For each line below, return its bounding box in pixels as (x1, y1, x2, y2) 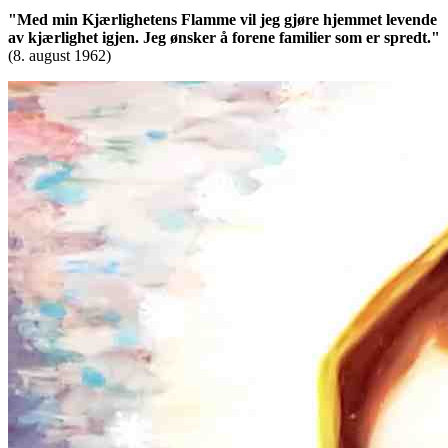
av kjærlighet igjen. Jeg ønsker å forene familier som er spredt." (8, 29, 440, 47)
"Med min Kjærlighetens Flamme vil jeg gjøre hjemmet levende (8, 11, 437, 29)
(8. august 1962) (8, 47, 111, 65)
